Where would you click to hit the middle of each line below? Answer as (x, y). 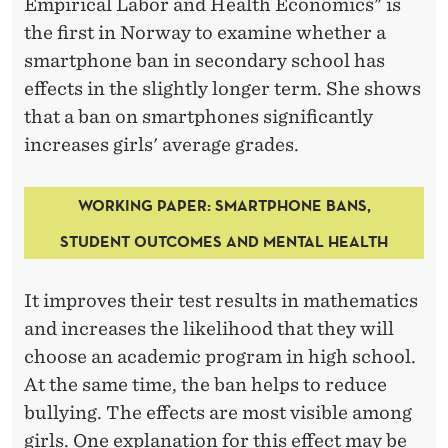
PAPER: (181, 204)
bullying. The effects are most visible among (218, 412)
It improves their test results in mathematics (221, 300)
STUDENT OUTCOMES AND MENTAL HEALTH (224, 240)
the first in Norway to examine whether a (205, 32)
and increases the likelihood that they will (209, 328)
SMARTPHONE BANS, (290, 204)
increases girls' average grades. (161, 144)
